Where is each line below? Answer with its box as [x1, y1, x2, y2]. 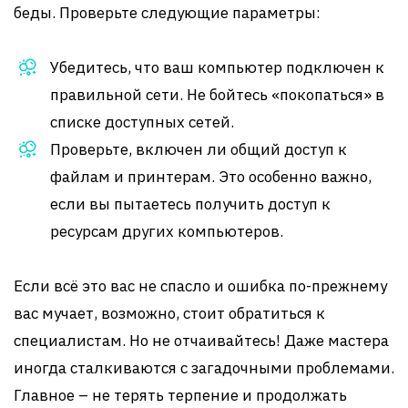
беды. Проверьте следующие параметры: [14, 3, 321, 23]
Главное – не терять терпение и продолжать [14, 385, 347, 405]
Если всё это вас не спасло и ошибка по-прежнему [14, 276, 387, 296]
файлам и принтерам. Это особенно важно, [50, 167, 372, 187]
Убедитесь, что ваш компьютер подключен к [50, 57, 384, 77]
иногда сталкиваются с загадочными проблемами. [14, 358, 394, 378]
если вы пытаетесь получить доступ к [50, 194, 331, 214]
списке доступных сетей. [50, 112, 234, 132]
